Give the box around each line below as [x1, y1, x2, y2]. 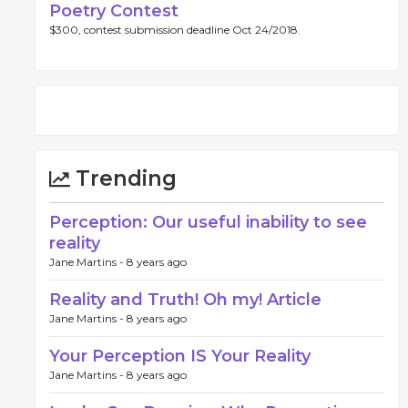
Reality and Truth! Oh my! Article [49, 290, 321, 310]
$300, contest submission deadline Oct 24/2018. [49, 23, 301, 36]
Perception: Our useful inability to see [49, 212, 367, 232]
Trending [70, 166, 177, 191]
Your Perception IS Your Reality [49, 346, 311, 366]
